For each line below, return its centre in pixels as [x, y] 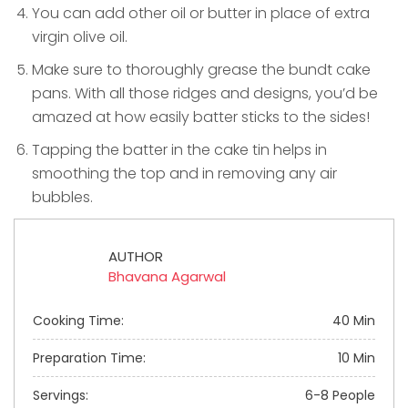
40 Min [354, 320]
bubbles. [62, 197]
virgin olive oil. [80, 36]
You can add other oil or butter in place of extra [201, 13]
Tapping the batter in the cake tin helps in [179, 149]
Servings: [61, 395]
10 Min [357, 357]
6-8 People [340, 395]
